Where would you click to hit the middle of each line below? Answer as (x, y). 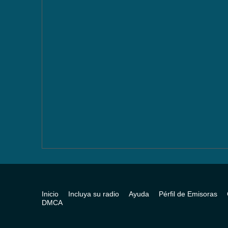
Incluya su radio (94, 194)
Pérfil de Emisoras (188, 194)
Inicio (50, 194)
